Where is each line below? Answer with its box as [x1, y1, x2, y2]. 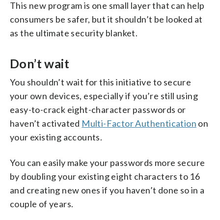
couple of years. [10, 198, 74, 209]
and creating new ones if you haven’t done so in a [10, 184, 205, 195]
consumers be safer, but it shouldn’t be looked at [10, 13, 203, 25]
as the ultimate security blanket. [10, 27, 138, 38]
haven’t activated [10, 117, 82, 129]
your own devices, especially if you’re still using [10, 90, 198, 101]
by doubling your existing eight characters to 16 [10, 170, 200, 182]
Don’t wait [10, 55, 69, 71]
